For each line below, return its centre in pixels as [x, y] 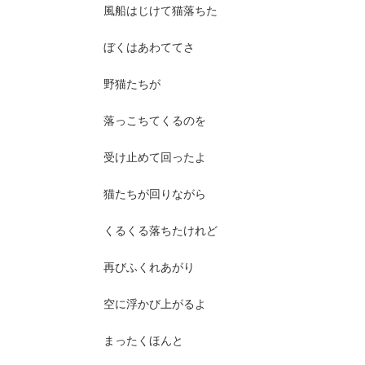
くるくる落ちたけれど [161, 230]
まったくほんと [143, 340]
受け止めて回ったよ [155, 157]
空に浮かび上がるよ [155, 303]
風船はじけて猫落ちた [161, 10]
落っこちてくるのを [155, 120]
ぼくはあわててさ [149, 47]
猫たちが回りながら [155, 193]
